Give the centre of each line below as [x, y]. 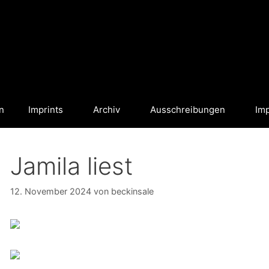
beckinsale [132, 192]
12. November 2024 [50, 192]
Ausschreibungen [188, 109]
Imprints [46, 109]
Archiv [107, 109]
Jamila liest [71, 166]
